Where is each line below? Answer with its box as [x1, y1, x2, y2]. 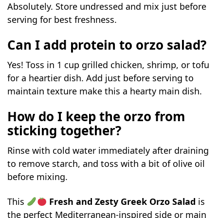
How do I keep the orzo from [7, 108, 186, 126]
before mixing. [7, 171, 68, 183]
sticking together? [7, 122, 122, 140]
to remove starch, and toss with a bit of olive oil [7, 158, 205, 170]
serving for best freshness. [7, 14, 117, 26]
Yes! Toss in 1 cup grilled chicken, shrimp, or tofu [7, 59, 210, 71]
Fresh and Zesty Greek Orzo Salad [49, 196, 196, 208]
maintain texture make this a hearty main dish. [7, 85, 202, 97]
